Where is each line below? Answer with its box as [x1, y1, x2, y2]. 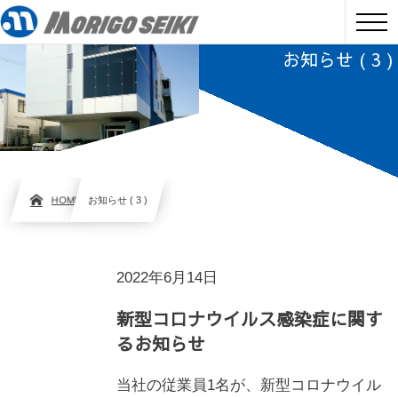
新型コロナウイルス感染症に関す [116, 306, 384, 330]
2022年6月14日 [116, 269, 219, 286]
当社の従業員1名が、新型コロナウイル [116, 377, 382, 394]
